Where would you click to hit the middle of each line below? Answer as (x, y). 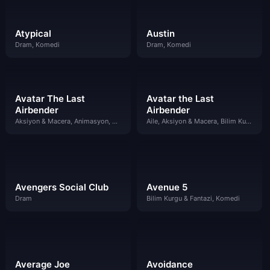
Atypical (33, 33)
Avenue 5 (167, 187)
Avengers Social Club (62, 187)
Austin (160, 33)
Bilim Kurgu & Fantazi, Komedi (193, 198)
